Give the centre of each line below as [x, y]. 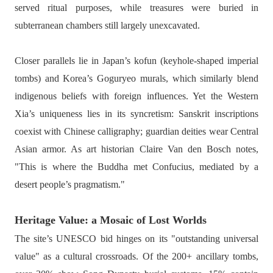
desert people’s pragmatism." [69, 184]
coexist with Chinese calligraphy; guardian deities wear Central [136, 131]
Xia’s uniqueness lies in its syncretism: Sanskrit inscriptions [136, 114]
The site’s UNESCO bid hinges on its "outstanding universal [136, 239]
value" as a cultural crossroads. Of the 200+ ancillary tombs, [136, 256]
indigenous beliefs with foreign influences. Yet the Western [136, 96]
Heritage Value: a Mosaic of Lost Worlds [110, 220]
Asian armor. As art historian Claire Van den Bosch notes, [136, 149]
